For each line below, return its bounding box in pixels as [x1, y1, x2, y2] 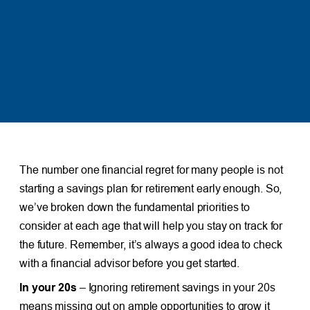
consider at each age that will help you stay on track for [19, 219, 283, 232]
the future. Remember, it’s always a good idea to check [19, 237, 282, 250]
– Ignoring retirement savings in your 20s [76, 280, 275, 293]
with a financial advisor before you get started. [19, 256, 240, 269]
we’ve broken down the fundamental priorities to [19, 200, 250, 213]
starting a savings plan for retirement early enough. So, [19, 181, 282, 194]
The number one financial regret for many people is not [19, 163, 283, 176]
